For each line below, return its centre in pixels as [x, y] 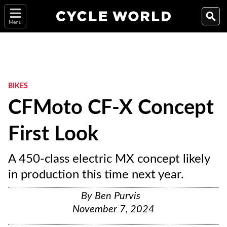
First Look [53, 134]
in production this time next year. [96, 175]
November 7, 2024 [113, 209]
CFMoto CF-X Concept [111, 108]
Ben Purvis [117, 196]
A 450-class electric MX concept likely [109, 159]
